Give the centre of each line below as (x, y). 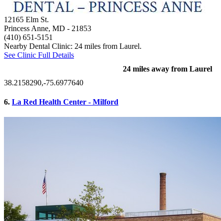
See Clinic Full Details (39, 55)
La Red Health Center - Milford (65, 102)
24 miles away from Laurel (167, 69)
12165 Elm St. (26, 19)
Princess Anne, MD (35, 28)
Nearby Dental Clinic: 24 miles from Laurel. (73, 46)
